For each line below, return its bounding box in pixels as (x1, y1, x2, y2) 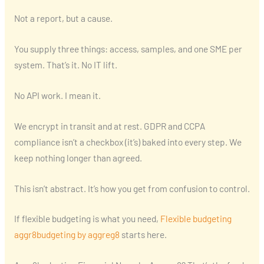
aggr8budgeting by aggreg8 (14, 229, 120, 240)
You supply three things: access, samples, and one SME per (14, 43, 242, 55)
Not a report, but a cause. (14, 12, 113, 24)
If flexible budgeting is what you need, (14, 213, 160, 225)
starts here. (119, 229, 167, 240)
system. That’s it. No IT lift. (14, 59, 117, 71)
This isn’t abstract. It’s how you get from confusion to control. (14, 182, 250, 194)
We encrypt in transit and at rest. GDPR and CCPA (14, 120, 205, 131)
